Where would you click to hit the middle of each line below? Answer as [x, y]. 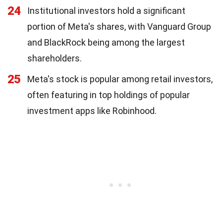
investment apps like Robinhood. [92, 111]
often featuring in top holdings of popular [109, 95]
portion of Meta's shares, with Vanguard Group [119, 27]
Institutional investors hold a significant [106, 11]
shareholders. [55, 58]
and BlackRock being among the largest [106, 42]
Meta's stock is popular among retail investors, [120, 79]
